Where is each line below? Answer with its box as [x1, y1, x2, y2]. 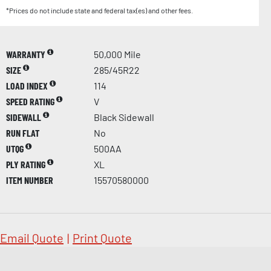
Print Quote [73, 230, 132, 245]
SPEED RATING [6, 95, 56, 107]
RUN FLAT [6, 126, 39, 139]
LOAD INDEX [6, 79, 50, 91]
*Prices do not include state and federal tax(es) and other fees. [6, 5, 193, 15]
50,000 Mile [94, 48, 141, 60]
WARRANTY [6, 48, 47, 60]
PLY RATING [6, 158, 47, 170]
